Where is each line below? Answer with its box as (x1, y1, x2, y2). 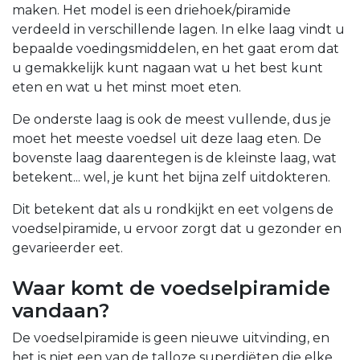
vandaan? (12, 299, 109, 323)
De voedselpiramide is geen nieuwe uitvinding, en (12, 330, 329, 346)
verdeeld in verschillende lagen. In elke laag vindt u (12, 22, 345, 38)
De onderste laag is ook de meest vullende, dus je (12, 112, 331, 128)
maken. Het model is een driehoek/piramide (12, 2, 291, 18)
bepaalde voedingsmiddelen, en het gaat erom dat (12, 41, 339, 57)
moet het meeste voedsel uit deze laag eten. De (12, 131, 321, 147)
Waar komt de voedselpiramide (12, 276, 330, 301)
